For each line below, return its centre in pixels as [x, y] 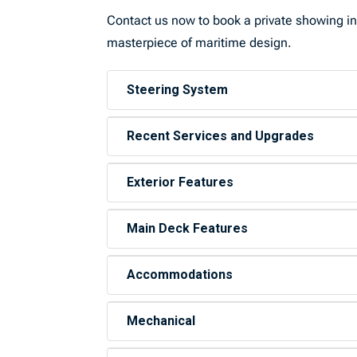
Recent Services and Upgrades [221, 136]
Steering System [178, 90]
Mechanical [161, 321]
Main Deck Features [188, 228]
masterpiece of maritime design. [200, 43]
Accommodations [180, 275]
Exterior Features [180, 182]
